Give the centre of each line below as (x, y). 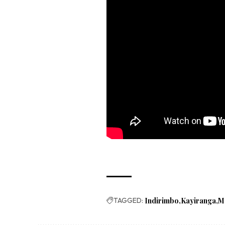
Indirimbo (162, 201)
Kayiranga (199, 201)
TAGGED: (129, 201)
